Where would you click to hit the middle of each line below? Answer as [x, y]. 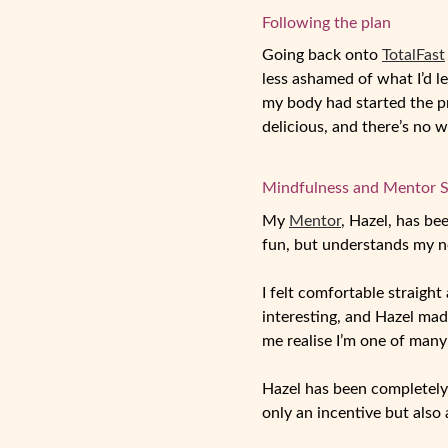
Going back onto [322, 55]
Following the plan [326, 22]
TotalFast [413, 55]
